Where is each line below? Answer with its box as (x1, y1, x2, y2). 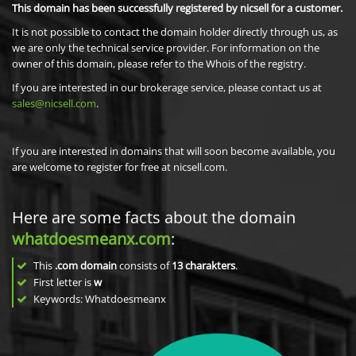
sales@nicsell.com (12, 96, 96, 110)
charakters (185, 258, 235, 273)
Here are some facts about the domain (12, 207, 296, 228)
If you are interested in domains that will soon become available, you (12, 144, 335, 158)
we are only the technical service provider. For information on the (12, 41, 319, 55)
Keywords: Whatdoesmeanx (31, 292, 166, 306)
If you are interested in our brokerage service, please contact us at (12, 80, 322, 95)
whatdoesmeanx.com (12, 228, 171, 250)
